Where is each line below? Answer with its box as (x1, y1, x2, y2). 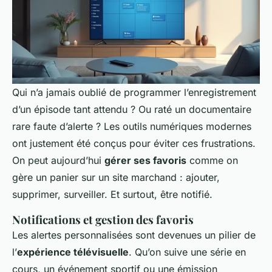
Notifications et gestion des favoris (12, 211, 194, 227)
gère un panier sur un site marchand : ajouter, (12, 171, 220, 183)
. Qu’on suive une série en (129, 245, 246, 258)
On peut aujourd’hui (12, 154, 104, 166)
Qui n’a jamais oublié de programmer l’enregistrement (12, 86, 256, 98)
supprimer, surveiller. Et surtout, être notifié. (12, 188, 212, 200)
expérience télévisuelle (17, 245, 129, 258)
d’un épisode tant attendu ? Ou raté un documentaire (12, 103, 251, 115)
